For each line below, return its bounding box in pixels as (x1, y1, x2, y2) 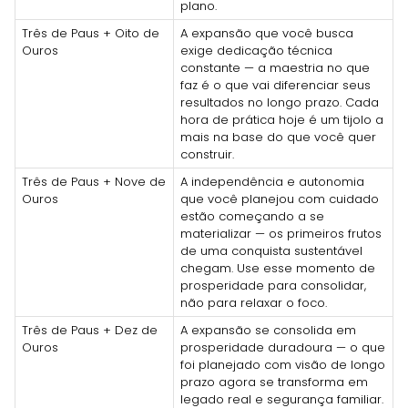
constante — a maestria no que (180, 58, 370, 76)
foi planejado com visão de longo (180, 355, 385, 373)
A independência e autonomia (180, 172, 364, 190)
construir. (180, 145, 234, 163)
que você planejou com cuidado (180, 189, 379, 208)
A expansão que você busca (180, 24, 353, 42)
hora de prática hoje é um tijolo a (180, 110, 383, 128)
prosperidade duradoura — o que (180, 338, 385, 356)
